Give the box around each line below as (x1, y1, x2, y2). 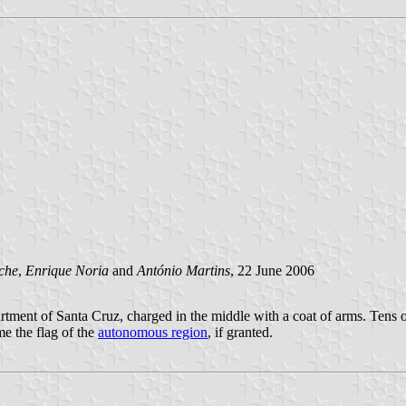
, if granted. (208, 324, 273, 341)
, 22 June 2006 (230, 263, 314, 279)
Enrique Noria (25, 263, 109, 279)
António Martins (137, 263, 230, 279)
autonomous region (98, 324, 208, 341)
